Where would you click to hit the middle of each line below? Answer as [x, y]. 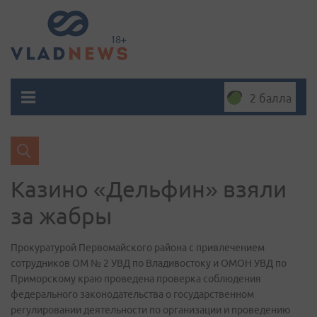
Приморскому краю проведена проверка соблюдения [136, 279]
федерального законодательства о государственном [132, 294]
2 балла [271, 98]
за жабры [61, 216]
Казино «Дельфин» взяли [149, 189]
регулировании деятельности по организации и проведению [150, 310]
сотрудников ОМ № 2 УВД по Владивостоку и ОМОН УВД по [149, 263]
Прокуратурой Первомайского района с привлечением [138, 248]
